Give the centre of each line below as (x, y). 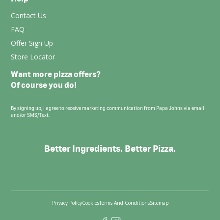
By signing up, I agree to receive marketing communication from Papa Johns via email (108, 108)
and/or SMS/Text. (30, 115)
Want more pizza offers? (56, 74)
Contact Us (29, 15)
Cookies (90, 203)
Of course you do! (44, 85)
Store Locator (33, 57)
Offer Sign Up (32, 43)
